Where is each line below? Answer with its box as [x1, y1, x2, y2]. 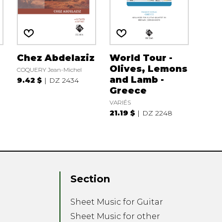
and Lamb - [109, 74, 164, 85]
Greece [109, 85, 147, 96]
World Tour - [109, 52, 172, 63]
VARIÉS [109, 98, 131, 106]
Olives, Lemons [109, 63, 187, 74]
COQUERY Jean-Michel [16, 65, 82, 73]
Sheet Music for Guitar [70, 197, 164, 207]
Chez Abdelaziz [16, 52, 95, 63]
